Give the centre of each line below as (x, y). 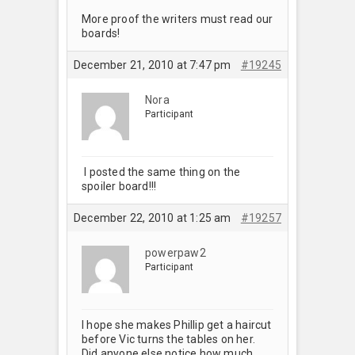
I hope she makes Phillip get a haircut (177, 324)
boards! (101, 33)
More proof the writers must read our (177, 19)
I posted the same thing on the (161, 172)
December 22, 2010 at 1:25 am (153, 218)
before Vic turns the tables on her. (170, 339)
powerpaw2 (176, 252)
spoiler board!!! (122, 186)
